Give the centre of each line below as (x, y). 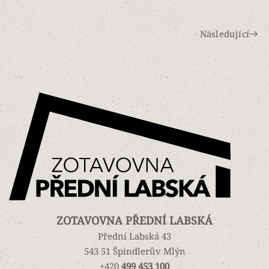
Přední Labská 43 (134, 236)
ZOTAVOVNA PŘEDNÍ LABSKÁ (134, 221)
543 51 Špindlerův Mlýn (134, 251)
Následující (224, 33)
